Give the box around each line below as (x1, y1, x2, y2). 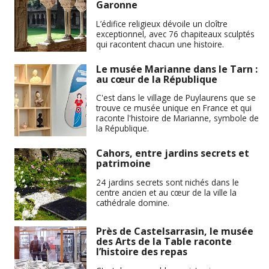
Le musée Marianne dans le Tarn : (96, 62, 258, 76)
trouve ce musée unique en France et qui (96, 102, 252, 114)
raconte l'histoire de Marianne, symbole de (96, 112, 259, 124)
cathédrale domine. (96, 196, 169, 208)
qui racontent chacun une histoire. (96, 38, 224, 50)
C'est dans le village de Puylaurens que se (96, 92, 256, 104)
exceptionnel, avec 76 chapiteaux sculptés (96, 28, 255, 40)
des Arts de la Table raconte (96, 235, 232, 249)
